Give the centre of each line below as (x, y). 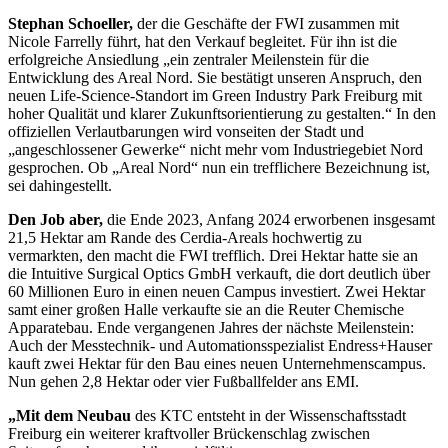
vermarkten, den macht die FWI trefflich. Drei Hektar (178, 255)
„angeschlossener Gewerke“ (99, 149)
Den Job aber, (55, 219)
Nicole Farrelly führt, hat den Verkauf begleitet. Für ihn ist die (202, 41)
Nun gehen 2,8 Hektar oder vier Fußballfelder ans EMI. (183, 381)
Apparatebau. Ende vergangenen (113, 327)
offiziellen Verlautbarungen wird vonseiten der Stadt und (186, 131)
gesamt (413, 219)
